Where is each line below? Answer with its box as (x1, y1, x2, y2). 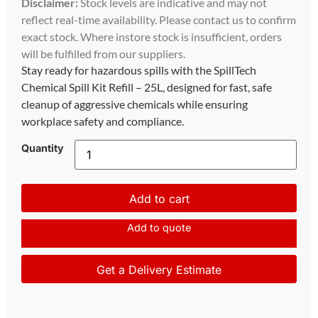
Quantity (21, 142, 64, 155)
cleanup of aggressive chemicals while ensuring (21, 97, 248, 111)
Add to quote (127, 221, 191, 234)
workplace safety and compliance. (21, 114, 184, 128)
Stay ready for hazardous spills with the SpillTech (21, 62, 256, 77)
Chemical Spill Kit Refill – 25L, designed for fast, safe (21, 79, 272, 94)
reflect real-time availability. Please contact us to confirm (21, 13, 296, 27)
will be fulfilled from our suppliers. (21, 47, 185, 61)
